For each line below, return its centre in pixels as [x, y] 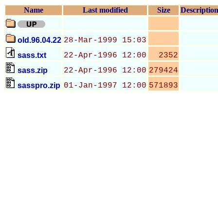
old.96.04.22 [39, 40]
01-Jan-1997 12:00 [105, 86]
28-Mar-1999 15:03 [105, 40]
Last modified [105, 10]
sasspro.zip [39, 85]
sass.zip [33, 70]
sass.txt [32, 55]
